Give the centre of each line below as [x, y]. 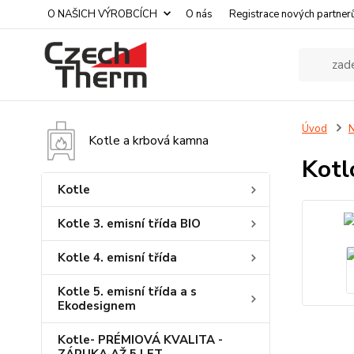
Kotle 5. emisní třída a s [127, 292]
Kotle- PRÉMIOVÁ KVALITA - [140, 340]
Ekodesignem [97, 306]
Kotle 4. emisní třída [117, 258]
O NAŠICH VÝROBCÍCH [102, 14]
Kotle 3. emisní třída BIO [129, 224]
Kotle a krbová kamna [149, 141]
